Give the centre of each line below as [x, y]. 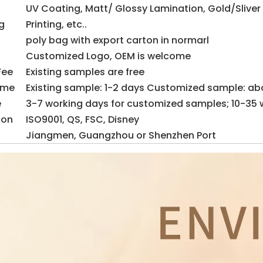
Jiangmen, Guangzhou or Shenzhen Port [121, 135]
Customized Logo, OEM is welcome [108, 56]
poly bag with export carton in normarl [117, 40]
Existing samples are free [85, 72]
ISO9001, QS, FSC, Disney [82, 119]
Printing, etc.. [56, 24]
